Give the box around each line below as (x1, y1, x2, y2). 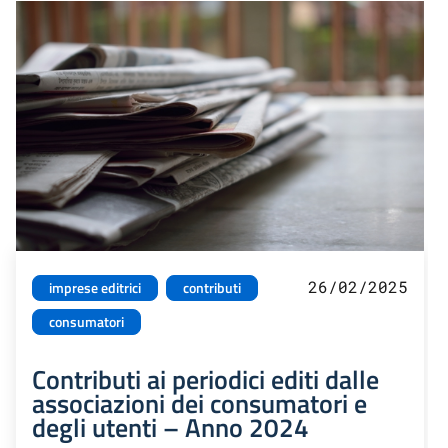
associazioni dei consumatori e (32, 383, 367, 424)
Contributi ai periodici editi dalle (32, 359, 379, 400)
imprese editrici (49, 277, 141, 300)
